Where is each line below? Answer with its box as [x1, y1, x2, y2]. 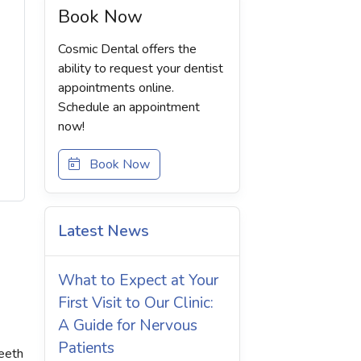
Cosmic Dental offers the [58, 40, 197, 58]
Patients [58, 338, 114, 359]
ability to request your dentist [58, 60, 223, 77]
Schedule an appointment [58, 98, 200, 116]
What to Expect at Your [58, 270, 218, 291]
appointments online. [58, 79, 174, 97]
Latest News [58, 221, 149, 242]
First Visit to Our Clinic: [58, 293, 214, 313]
